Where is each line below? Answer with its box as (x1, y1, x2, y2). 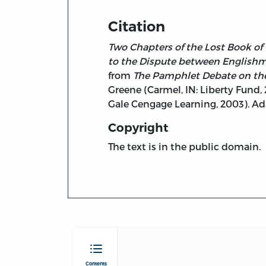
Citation (108, 17, 166, 35)
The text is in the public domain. (108, 140, 261, 152)
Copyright (108, 120, 169, 135)
